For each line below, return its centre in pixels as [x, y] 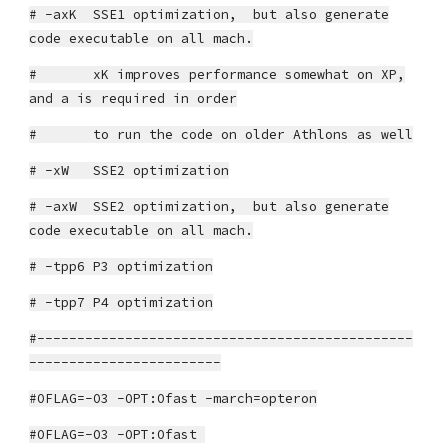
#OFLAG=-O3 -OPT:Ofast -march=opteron [173, 398]
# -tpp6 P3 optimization [121, 266]
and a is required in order [133, 98]
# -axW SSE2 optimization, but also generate [209, 206]
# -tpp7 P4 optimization [121, 302]
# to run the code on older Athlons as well [221, 134]
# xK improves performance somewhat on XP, [217, 74]
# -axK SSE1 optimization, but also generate [209, 14]
